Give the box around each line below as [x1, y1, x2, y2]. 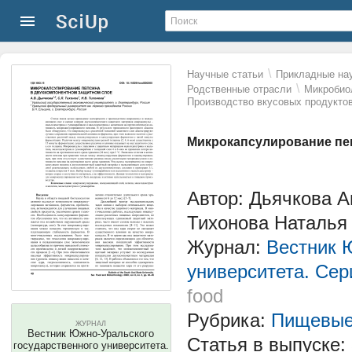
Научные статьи [187, 68, 263, 80]
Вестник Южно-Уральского [27, 328, 155, 339]
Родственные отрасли [187, 83, 291, 95]
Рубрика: [187, 310, 271, 331]
